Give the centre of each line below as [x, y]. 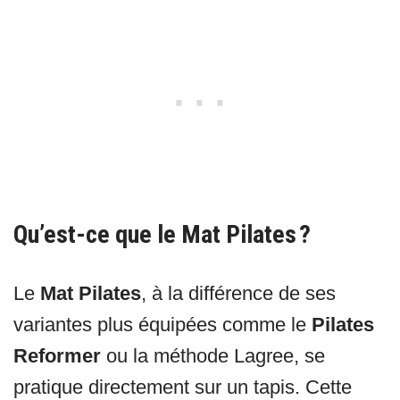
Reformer [57, 356]
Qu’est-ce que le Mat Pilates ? [162, 235]
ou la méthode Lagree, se [213, 356]
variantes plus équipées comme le [162, 325]
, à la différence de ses [238, 294]
